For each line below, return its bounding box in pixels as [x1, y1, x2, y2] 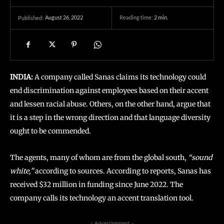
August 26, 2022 [45, 14, 83, 21]
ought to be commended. [10, 126, 91, 135]
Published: [18, 14, 43, 21]
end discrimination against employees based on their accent [10, 86, 208, 95]
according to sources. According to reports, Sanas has [35, 166, 211, 175]
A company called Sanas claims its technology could [33, 72, 206, 81]
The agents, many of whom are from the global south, [10, 153, 188, 162]
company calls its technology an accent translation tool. [10, 193, 193, 202]
